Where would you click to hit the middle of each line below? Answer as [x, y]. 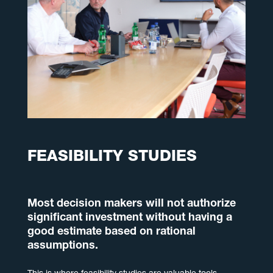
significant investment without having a [129, 218]
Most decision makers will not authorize [131, 204]
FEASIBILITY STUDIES [112, 158]
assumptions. [62, 246]
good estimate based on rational [111, 232]
